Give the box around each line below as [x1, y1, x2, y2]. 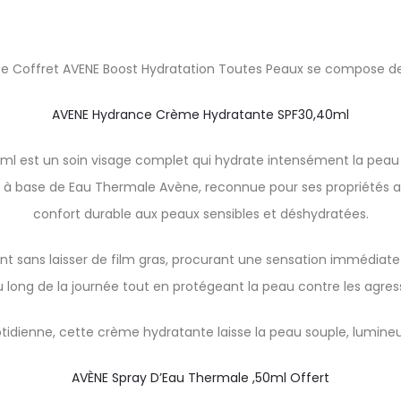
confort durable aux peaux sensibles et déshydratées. [32, 205, 369, 223]
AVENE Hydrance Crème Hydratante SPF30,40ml [52, 106, 349, 124]
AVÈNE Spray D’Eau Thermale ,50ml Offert [72, 369, 329, 387]
